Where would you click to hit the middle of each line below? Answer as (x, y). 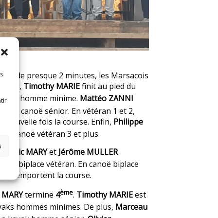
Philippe (128, 121)
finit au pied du (108, 86)
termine (39, 194)
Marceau (131, 207)
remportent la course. (51, 175)
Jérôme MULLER (88, 152)
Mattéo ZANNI (107, 99)
